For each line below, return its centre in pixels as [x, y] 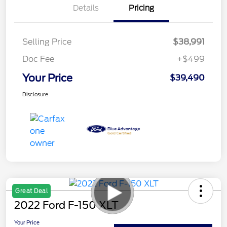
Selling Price [47, 42]
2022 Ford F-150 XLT [66, 205]
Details [86, 8]
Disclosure [35, 94]
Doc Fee [38, 59]
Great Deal [31, 191]
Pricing [141, 8]
